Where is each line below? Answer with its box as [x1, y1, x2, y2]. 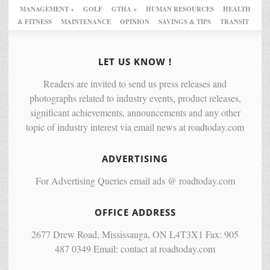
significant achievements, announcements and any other [30, 106, 240, 119]
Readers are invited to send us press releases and [43, 77, 227, 90]
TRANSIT [220, 17, 249, 27]
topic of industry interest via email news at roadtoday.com [26, 121, 244, 134]
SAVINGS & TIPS [159, 17, 211, 27]
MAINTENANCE [61, 17, 111, 27]
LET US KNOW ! [98, 55, 172, 68]
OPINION [120, 17, 149, 27]
